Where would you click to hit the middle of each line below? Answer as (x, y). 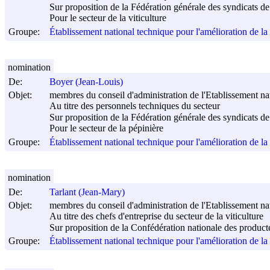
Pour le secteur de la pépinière (106, 128)
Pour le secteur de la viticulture (108, 18)
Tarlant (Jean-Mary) (87, 192)
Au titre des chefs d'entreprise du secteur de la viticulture (156, 216)
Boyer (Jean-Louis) (86, 82)
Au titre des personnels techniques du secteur (135, 106)
